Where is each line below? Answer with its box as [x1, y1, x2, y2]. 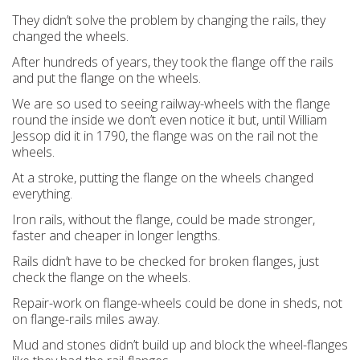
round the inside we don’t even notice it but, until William [12, 111, 327, 129]
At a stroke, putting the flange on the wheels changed [12, 169, 313, 186]
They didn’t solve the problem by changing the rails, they [12, 11, 325, 29]
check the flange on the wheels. [12, 268, 190, 286]
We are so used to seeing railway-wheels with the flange [12, 95, 330, 112]
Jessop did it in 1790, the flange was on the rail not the [12, 127, 318, 145]
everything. [12, 185, 72, 202]
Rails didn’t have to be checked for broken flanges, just [12, 252, 319, 270]
